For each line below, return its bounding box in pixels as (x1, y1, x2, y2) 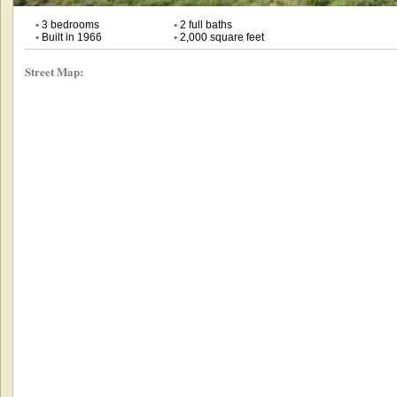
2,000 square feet (176, 30, 264, 43)
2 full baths (176, 18, 232, 31)
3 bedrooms (38, 18, 99, 31)
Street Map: (24, 62, 83, 80)
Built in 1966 (38, 30, 102, 43)
